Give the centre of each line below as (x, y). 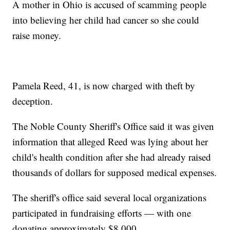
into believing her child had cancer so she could (106, 20)
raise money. (39, 35)
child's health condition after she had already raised (112, 157)
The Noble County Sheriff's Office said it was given (113, 126)
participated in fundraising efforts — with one (102, 213)
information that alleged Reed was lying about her (110, 142)
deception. (34, 101)
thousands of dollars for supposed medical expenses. (115, 172)
